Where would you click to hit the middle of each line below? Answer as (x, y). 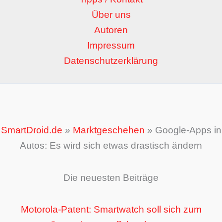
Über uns (111, 15)
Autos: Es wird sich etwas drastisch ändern (111, 146)
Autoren (111, 30)
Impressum (111, 46)
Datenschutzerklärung (111, 61)
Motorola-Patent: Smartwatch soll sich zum (111, 209)
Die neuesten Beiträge (111, 177)
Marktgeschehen (109, 130)
